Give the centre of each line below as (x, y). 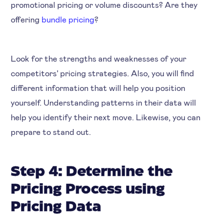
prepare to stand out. (51, 131)
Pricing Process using (88, 189)
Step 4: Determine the (92, 172)
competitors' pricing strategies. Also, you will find (103, 73)
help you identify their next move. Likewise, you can (106, 117)
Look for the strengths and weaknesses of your (99, 58)
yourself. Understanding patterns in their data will (104, 102)
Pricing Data (56, 207)
